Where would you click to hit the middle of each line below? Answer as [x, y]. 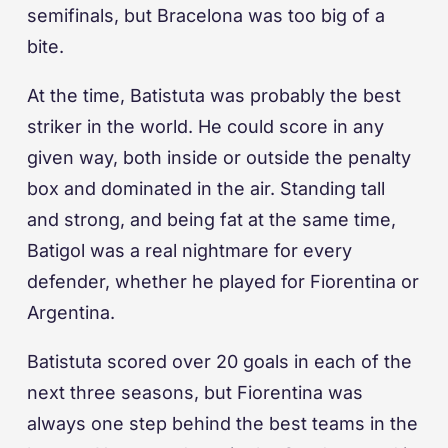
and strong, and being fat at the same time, [211, 220]
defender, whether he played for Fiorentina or [223, 282]
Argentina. [73, 313]
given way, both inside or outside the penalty [219, 158]
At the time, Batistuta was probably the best [214, 96]
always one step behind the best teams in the [222, 424]
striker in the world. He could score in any [205, 127]
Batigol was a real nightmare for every [189, 251]
